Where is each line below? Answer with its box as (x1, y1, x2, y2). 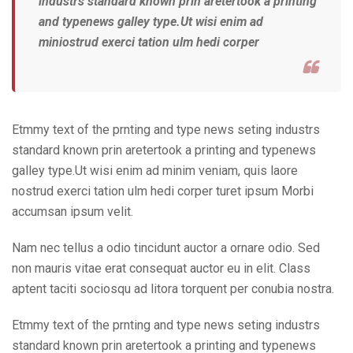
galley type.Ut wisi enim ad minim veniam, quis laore (12, 162, 298, 178)
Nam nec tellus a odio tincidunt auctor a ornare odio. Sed (12, 240, 320, 255)
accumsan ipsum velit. (12, 203, 133, 219)
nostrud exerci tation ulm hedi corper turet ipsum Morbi (12, 183, 314, 199)
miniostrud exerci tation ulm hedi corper (39, 34, 259, 50)
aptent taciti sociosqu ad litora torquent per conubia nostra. (12, 281, 334, 296)
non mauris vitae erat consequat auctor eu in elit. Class (12, 260, 310, 276)
